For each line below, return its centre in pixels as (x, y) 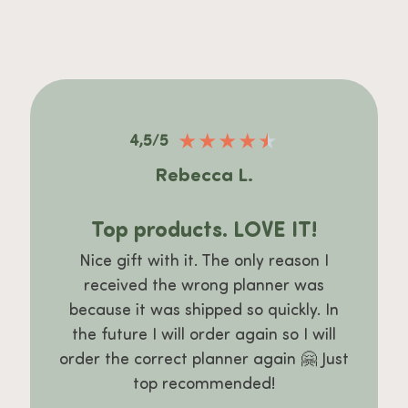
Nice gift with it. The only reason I (204, 261)
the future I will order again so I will (204, 335)
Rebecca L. (204, 177)
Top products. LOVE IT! (204, 232)
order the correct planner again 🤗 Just (204, 360)
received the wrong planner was (204, 286)
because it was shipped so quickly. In (204, 311)
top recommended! (204, 384)
